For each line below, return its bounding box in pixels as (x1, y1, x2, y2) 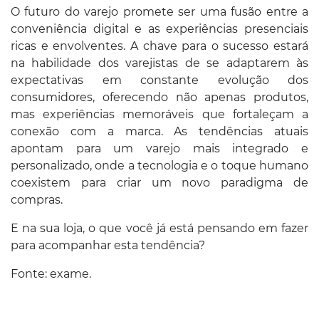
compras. (11, 192, 63, 206)
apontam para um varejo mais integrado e (11, 141, 308, 155)
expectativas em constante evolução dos (11, 73, 308, 87)
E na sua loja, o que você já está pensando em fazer (11, 221, 308, 235)
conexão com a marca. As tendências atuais (11, 124, 308, 138)
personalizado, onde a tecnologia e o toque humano (11, 158, 308, 172)
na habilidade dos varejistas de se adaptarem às (11, 56, 308, 70)
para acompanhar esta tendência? (11, 238, 205, 252)
